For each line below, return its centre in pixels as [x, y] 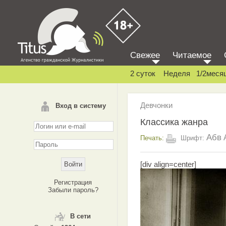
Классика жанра [174, 122]
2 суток [143, 73]
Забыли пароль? [73, 190]
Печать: [152, 138]
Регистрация [73, 182]
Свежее [145, 55]
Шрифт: [192, 138]
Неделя [177, 73]
